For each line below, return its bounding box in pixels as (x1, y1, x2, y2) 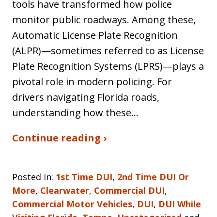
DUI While (158, 198, 201, 210)
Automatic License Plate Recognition (12, 28, 178, 42)
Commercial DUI (94, 184, 165, 196)
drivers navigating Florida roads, (12, 90, 159, 104)
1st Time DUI (56, 170, 112, 183)
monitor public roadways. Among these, (12, 13, 196, 26)
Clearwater (40, 184, 89, 196)
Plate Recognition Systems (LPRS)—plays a (12, 59, 204, 73)
